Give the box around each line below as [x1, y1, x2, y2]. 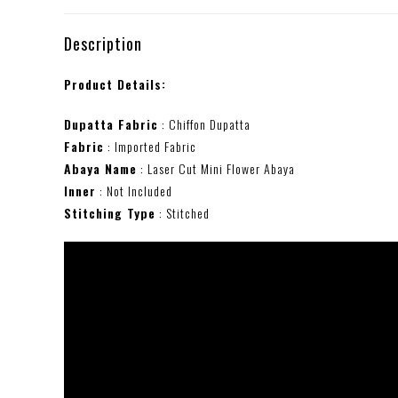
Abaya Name [64, 159, 137, 178]
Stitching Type [64, 203, 155, 222]
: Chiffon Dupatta [158, 115, 251, 133]
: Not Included [96, 181, 172, 200]
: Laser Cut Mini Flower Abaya [137, 159, 295, 178]
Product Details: [64, 75, 166, 93]
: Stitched [155, 203, 210, 222]
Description [64, 32, 142, 55]
